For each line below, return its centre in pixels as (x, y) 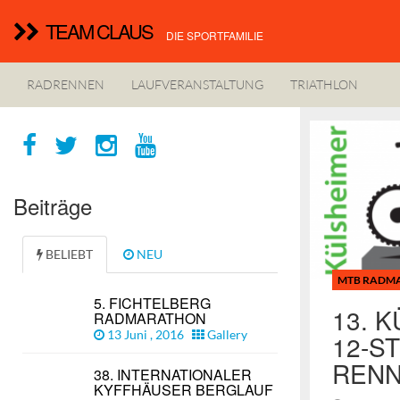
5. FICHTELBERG (152, 303)
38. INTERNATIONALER (173, 375)
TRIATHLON (324, 84)
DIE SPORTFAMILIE (215, 35)
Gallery (226, 334)
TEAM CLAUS (99, 31)
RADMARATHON (150, 318)
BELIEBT (68, 254)
